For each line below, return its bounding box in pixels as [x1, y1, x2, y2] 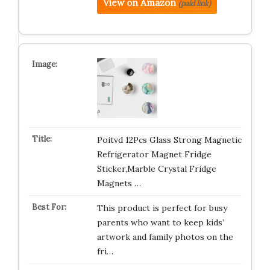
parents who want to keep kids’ [96, 216, 224, 228]
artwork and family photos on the [96, 231, 233, 242]
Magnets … [96, 177, 141, 189]
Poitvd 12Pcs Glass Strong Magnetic [96, 134, 242, 145]
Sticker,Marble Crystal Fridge [96, 163, 216, 174]
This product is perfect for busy [96, 202, 227, 213]
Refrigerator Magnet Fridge [96, 148, 212, 160]
